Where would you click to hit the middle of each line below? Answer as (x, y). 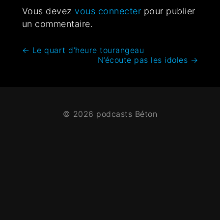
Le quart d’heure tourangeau (87, 50)
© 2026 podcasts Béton (110, 114)
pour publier (168, 11)
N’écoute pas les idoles (144, 60)
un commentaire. (57, 24)
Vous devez (48, 11)
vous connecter (108, 11)
